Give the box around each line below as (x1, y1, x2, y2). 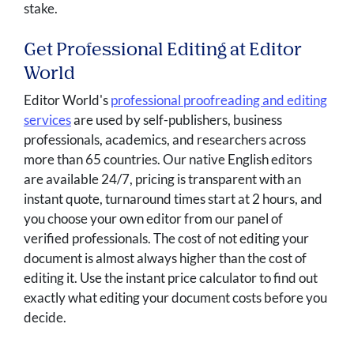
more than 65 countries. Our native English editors (24, 151, 312, 168)
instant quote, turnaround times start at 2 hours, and (24, 190, 322, 208)
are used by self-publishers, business (71, 111, 282, 129)
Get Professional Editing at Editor (24, 42, 302, 60)
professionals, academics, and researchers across (24, 131, 306, 149)
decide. (24, 309, 66, 326)
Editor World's (24, 92, 111, 109)
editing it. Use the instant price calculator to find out (24, 269, 318, 287)
